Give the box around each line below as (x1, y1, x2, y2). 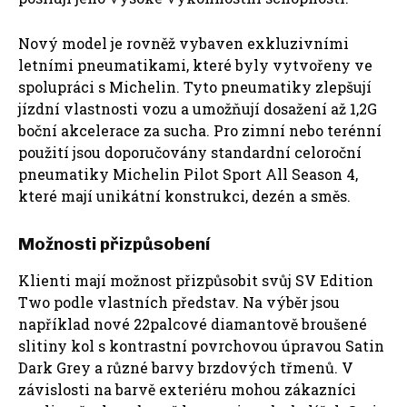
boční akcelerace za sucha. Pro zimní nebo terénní (18, 121, 382, 141)
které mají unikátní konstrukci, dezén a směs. (18, 186, 351, 206)
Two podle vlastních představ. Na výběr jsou (18, 293, 340, 313)
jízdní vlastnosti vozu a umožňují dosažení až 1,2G (18, 99, 377, 119)
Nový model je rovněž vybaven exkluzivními (18, 34, 349, 54)
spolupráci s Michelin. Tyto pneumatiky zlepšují (18, 77, 372, 97)
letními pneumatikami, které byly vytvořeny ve (18, 55, 372, 75)
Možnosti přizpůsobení (18, 233, 210, 255)
